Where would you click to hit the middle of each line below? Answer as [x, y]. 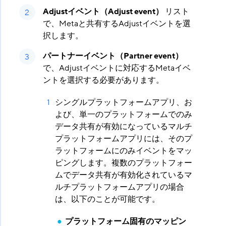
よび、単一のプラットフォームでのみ [123, 115]
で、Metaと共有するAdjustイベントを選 [117, 24]
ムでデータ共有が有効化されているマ [123, 175]
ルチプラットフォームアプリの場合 [119, 187]
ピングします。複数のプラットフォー [123, 163]
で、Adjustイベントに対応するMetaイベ [117, 68]
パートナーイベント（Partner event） [113, 56]
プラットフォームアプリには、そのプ [123, 139]
